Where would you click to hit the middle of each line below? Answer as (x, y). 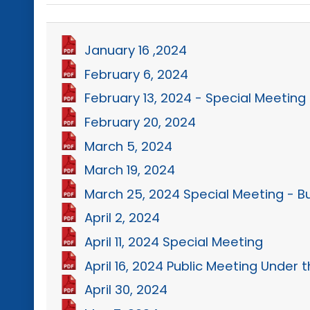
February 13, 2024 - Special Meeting (195, 98)
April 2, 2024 (122, 218)
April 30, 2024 (126, 289)
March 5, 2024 (129, 146)
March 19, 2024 (130, 170)
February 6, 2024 (137, 74)
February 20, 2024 (140, 122)
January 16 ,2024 (136, 50)
